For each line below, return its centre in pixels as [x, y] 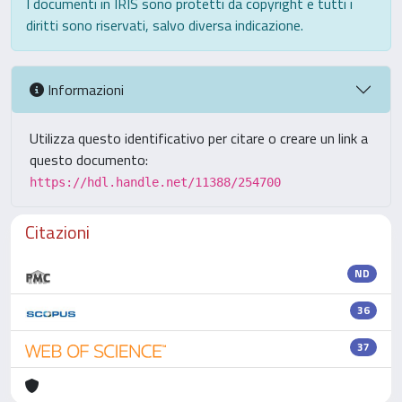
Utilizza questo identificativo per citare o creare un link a [199, 138]
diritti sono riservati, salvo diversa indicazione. [165, 25]
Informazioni [84, 89]
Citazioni [57, 232]
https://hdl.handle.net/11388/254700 [155, 182]
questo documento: [89, 160]
